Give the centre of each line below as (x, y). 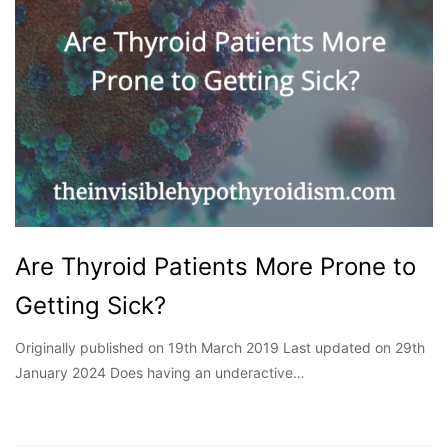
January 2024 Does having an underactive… (160, 373)
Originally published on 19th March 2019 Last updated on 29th (220, 348)
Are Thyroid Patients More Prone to (215, 267)
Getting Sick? (90, 306)
